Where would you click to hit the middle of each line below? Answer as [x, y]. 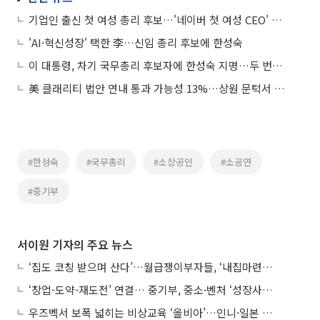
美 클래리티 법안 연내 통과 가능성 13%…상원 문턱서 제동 [280, 88]
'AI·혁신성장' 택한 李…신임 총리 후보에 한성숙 [136, 42]
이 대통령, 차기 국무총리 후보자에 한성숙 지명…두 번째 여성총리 [277, 65]
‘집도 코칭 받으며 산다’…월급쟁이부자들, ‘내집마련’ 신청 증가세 [267, 266]
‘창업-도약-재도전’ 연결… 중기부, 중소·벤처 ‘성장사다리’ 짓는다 [267, 289]
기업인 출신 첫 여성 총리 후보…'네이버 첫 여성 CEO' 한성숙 [277, 19]
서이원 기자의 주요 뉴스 [75, 244]
